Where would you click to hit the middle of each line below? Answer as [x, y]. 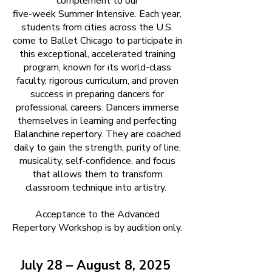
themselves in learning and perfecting [97, 121]
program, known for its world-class [97, 67]
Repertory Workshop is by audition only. [97, 228]
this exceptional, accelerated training [97, 54]
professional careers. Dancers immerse [97, 107]
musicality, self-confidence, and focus [97, 161]
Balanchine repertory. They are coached [97, 134]
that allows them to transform [97, 174]
